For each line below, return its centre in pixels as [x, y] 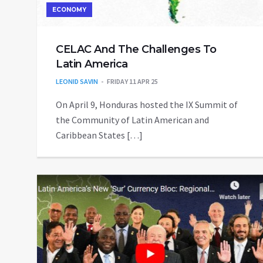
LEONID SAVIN [77, 82]
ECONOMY [69, 10]
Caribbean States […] [99, 135]
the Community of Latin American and [132, 120]
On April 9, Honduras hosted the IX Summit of [147, 105]
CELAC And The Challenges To [136, 50]
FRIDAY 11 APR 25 [132, 82]
